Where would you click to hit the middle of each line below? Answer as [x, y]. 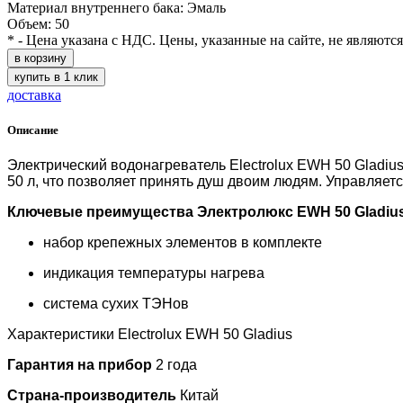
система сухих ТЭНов [116, 304]
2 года [176, 365]
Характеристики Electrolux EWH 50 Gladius [150, 335]
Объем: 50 [38, 24]
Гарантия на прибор [81, 365]
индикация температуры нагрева [154, 273]
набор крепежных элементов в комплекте [183, 243]
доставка [34, 95]
